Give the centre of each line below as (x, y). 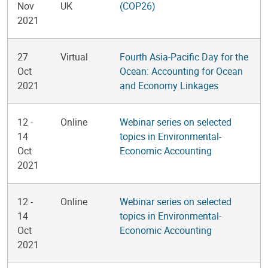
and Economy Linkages (169, 86)
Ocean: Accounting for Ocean (181, 71)
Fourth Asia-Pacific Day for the (184, 57)
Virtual (74, 57)
